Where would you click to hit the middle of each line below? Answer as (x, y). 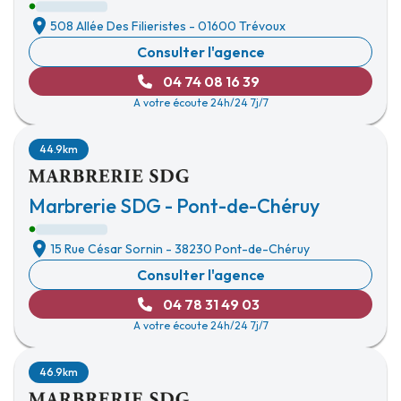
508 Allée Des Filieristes (118, 26)
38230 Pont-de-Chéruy (242, 249)
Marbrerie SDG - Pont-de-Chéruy (174, 206)
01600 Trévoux (242, 26)
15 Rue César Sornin (107, 249)
